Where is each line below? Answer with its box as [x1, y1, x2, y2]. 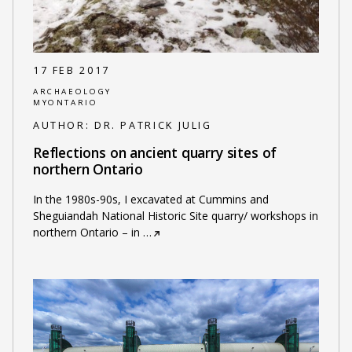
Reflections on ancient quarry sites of [32, 142, 277, 162]
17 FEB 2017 [32, 64, 110, 78]
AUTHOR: [32, 119, 94, 133]
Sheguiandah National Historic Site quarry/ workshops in [32, 208, 318, 224]
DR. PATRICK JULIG [93, 119, 212, 133]
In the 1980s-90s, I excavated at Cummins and [32, 192, 269, 207]
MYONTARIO [32, 97, 98, 108]
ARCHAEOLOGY [32, 86, 112, 97]
